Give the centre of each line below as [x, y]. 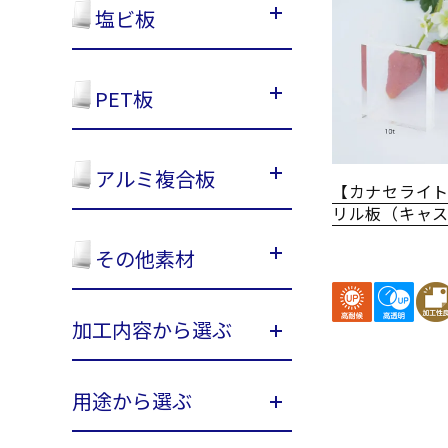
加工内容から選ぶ [152, 329]
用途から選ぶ [132, 400]
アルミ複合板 [153, 178]
